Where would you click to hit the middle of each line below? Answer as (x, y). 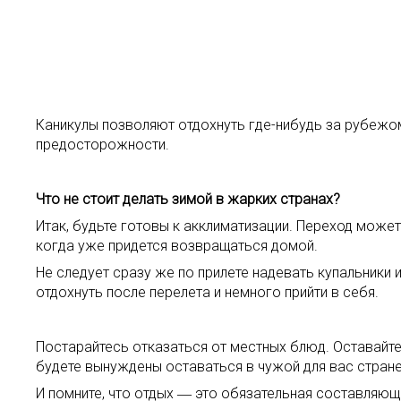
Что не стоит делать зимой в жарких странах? (188, 199)
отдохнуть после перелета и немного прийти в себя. (207, 292)
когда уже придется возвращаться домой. (177, 246)
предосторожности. (102, 145)
